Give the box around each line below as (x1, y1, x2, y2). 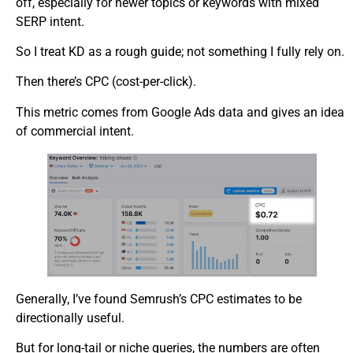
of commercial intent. (16, 123, 134, 139)
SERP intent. (16, 13, 84, 29)
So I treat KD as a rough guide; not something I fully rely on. (16, 43, 344, 59)
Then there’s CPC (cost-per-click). (16, 74, 196, 90)
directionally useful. (16, 310, 124, 325)
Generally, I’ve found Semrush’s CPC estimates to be (16, 291, 302, 307)
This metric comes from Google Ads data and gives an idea (16, 104, 344, 120)
